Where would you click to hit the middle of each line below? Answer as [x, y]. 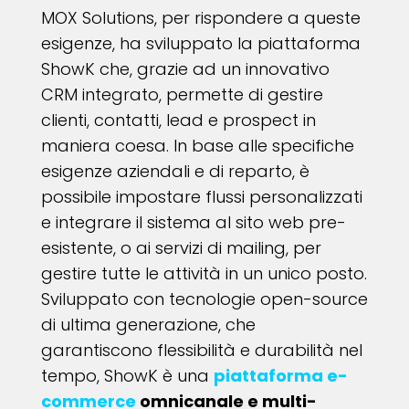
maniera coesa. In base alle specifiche [197, 146]
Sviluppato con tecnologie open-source [204, 299]
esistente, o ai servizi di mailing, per [181, 248]
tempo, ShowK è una [127, 376]
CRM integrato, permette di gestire [182, 95]
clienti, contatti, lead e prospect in [178, 121]
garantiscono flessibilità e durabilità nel [201, 351]
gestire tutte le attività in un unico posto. [204, 274]
